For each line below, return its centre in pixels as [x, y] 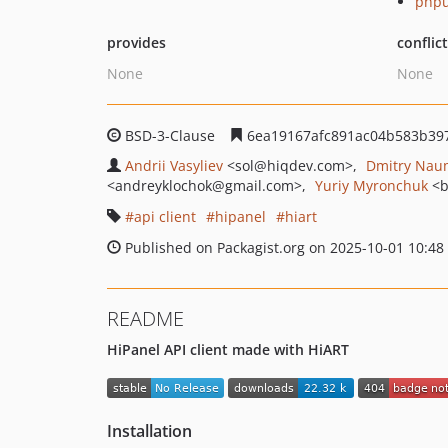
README [145, 318]
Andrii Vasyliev [174, 165]
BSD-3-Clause [170, 135]
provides [136, 42]
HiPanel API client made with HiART [228, 349]
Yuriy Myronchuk [371, 185]
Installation [149, 431]
